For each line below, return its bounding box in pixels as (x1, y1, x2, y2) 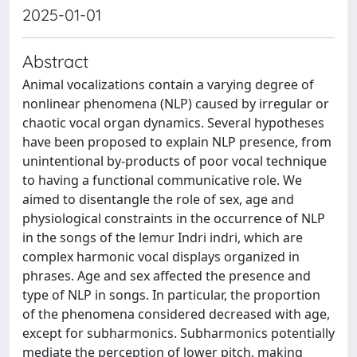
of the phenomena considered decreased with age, (22, 304, 330, 323)
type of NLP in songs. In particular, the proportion (22, 285, 320, 304)
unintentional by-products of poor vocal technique (22, 151, 327, 170)
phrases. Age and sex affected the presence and (22, 266, 311, 284)
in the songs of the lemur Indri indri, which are (22, 228, 303, 246)
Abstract (22, 49, 88, 72)
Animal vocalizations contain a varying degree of (22, 75, 314, 93)
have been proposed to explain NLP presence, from (22, 132, 331, 151)
